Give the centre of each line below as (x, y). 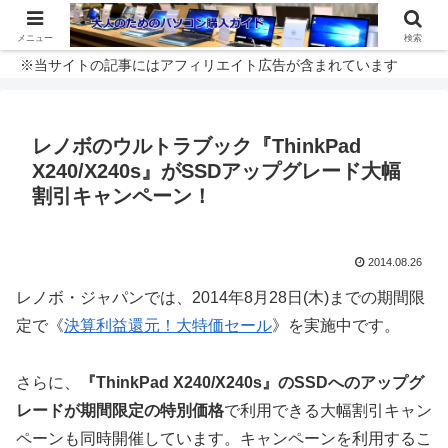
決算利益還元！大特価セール (168, 325)
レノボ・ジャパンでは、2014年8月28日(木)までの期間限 (220, 297)
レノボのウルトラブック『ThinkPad (196, 146)
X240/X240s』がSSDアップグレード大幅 (216, 171)
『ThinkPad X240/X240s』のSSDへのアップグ (252, 382)
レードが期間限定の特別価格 (120, 410)
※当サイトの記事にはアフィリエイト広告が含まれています (209, 65)
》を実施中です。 (336, 325)
